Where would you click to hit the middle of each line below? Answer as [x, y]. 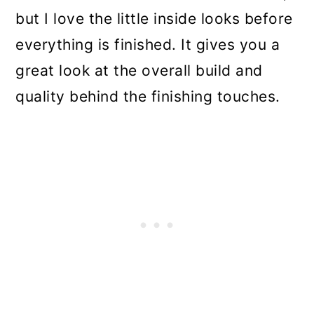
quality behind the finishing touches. [148, 96]
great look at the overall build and [139, 70]
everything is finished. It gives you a [148, 44]
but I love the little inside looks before [154, 18]
